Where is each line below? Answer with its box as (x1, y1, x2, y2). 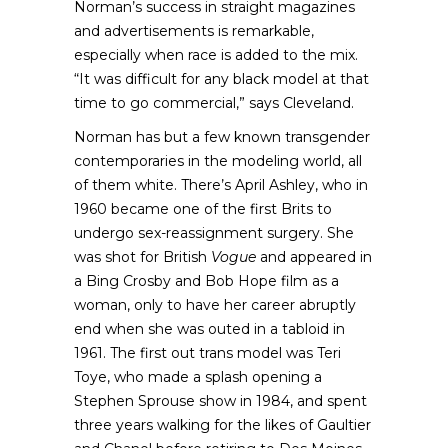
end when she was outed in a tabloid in (74, 320, 345, 338)
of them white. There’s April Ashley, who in (74, 176, 368, 194)
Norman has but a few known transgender (74, 128, 370, 146)
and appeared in (256, 248, 372, 266)
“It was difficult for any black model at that (74, 70, 369, 88)
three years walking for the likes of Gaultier (74, 416, 371, 434)
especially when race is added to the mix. (74, 46, 358, 64)
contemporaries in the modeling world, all (74, 152, 362, 170)
